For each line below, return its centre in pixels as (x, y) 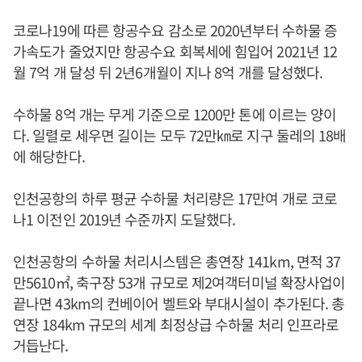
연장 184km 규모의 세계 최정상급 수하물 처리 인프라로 (176, 324)
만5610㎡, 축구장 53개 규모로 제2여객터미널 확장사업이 (179, 282)
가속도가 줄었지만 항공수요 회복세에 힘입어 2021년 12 (175, 51)
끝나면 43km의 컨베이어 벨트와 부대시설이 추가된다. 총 (179, 303)
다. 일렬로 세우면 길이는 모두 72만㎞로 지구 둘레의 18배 (180, 135)
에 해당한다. (49, 156)
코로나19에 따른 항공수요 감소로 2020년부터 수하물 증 (175, 29)
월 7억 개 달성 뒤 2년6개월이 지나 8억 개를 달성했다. (168, 72)
